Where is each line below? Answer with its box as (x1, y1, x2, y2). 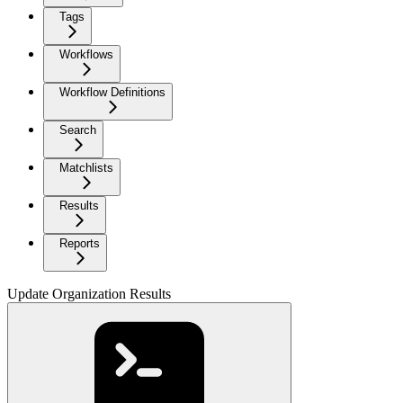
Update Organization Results (7, 286, 171, 301)
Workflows (59, 48, 113, 61)
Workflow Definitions (59, 85, 166, 99)
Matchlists (59, 161, 113, 175)
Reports (59, 237, 100, 250)
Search (59, 123, 96, 137)
